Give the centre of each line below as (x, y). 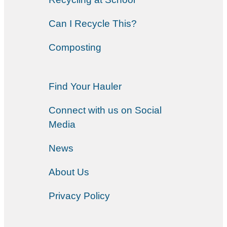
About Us (69, 172)
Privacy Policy (79, 196)
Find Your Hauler (85, 86)
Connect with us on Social (105, 110)
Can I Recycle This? (93, 23)
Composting (75, 47)
